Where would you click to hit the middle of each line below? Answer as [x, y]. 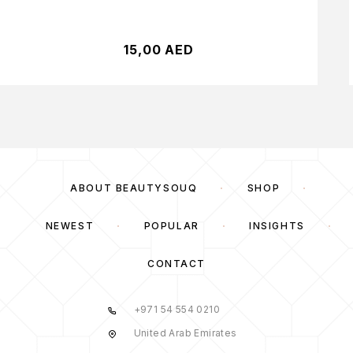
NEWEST [70, 226]
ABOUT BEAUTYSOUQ [134, 188]
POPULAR [171, 226]
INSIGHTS [277, 226]
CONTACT [176, 264]
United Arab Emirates [185, 333]
